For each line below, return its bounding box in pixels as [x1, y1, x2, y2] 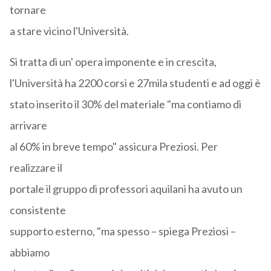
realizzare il [9, 161, 62, 175]
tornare [9, 3, 46, 17]
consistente [9, 203, 66, 217]
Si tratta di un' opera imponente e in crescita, [9, 55, 217, 69]
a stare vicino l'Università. [9, 24, 129, 38]
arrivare [9, 119, 47, 132]
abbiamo [9, 246, 50, 260]
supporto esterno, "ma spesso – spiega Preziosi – [9, 224, 236, 238]
